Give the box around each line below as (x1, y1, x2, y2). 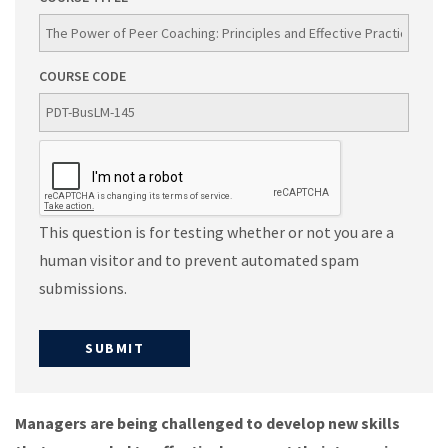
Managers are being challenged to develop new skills (15, 412, 400, 433)
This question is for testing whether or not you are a (39, 221, 394, 242)
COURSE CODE (39, 67, 126, 86)
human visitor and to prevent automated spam (39, 249, 359, 270)
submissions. (39, 277, 127, 298)
